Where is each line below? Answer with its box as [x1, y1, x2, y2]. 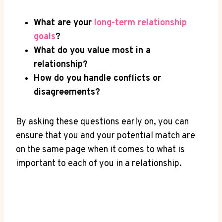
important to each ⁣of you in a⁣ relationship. [16, 158, 182, 170]
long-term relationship [94, 17, 187, 29]
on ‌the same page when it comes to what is [16, 144, 185, 156]
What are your [34, 17, 94, 29]
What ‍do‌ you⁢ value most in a [34, 45, 151, 57]
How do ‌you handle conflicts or [34, 73, 161, 85]
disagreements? [34, 87, 100, 99]
